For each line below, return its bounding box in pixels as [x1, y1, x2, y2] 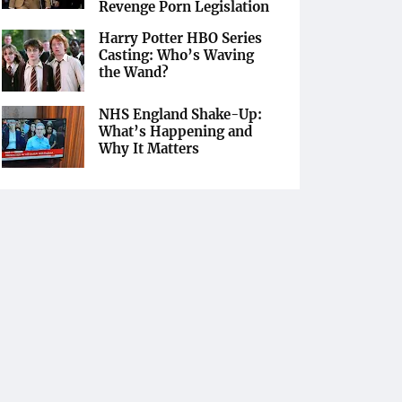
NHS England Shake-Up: [99, 106, 262, 123]
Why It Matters [99, 140, 199, 157]
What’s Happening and [99, 123, 252, 140]
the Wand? [99, 64, 169, 81]
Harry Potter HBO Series [99, 30, 262, 47]
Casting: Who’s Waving [99, 47, 254, 64]
